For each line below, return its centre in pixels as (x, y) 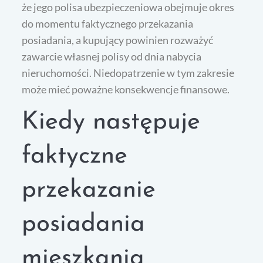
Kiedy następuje (111, 122)
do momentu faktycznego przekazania (108, 23)
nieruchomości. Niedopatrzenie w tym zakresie (128, 73)
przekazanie (89, 190)
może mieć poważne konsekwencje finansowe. (126, 89)
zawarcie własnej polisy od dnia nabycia (112, 56)
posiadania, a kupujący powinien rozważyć (118, 40)
